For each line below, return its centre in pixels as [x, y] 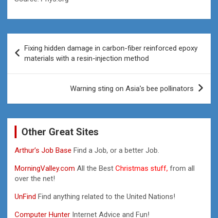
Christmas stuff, [142, 168]
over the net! [35, 178]
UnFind [26, 196]
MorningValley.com [45, 168]
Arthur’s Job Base [44, 150]
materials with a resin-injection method [87, 58]
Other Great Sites [60, 132]
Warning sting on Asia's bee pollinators [132, 88]
